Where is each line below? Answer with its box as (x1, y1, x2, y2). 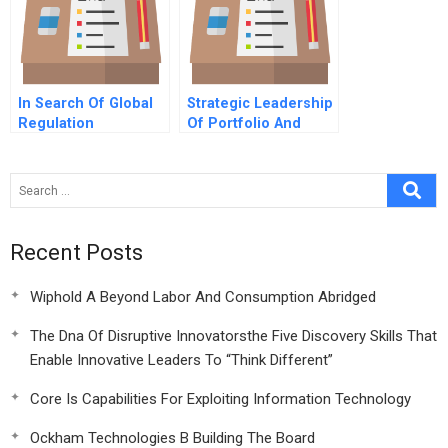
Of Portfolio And (187, 115, 301, 132)
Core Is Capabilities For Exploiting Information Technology (30, 390, 411, 408)
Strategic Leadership (187, 95, 333, 112)
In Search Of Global (18, 95, 153, 112)
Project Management (187, 135, 334, 152)
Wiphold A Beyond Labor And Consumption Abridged (30, 288, 376, 306)
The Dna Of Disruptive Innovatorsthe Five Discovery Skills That (30, 327, 437, 345)
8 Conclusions (187, 155, 286, 172)
